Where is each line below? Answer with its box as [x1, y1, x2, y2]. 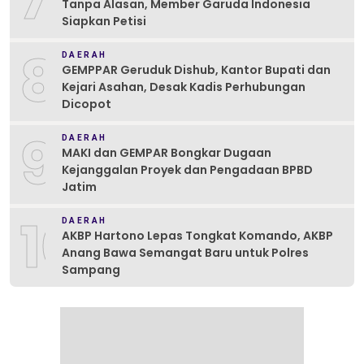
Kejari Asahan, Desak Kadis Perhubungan [62, 79, 305, 96]
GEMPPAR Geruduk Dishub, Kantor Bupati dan [62, 62, 331, 79]
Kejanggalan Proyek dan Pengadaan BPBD [62, 162, 313, 179]
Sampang [62, 262, 120, 279]
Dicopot [62, 96, 111, 113]
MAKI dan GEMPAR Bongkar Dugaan [62, 145, 271, 162]
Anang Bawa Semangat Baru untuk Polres [62, 245, 309, 262]
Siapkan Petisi [62, 13, 146, 30]
